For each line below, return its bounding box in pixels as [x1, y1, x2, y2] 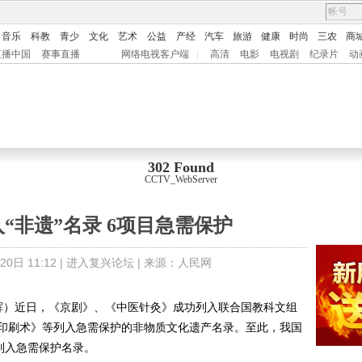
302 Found [148, 159, 214, 175]
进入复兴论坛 [65, 256, 134, 269]
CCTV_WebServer [145, 174, 217, 185]
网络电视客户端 [121, 48, 189, 60]
